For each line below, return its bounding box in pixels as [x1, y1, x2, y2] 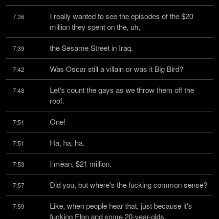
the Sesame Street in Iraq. [50, 43, 133, 53]
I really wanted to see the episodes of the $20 [50, 11, 193, 21]
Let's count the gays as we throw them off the [50, 85, 194, 95]
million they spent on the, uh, [50, 22, 140, 32]
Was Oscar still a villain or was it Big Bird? [50, 64, 183, 74]
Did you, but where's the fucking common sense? [50, 179, 207, 190]
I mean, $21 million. [50, 158, 111, 169]
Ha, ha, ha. [50, 137, 85, 148]
